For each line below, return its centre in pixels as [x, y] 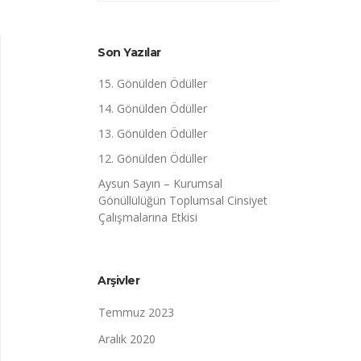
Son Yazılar [129, 52]
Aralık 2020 [127, 339]
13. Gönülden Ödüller [153, 133]
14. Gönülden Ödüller [153, 108]
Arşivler [118, 280]
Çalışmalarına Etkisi [148, 217]
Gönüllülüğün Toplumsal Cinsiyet [183, 200]
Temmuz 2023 [136, 312]
